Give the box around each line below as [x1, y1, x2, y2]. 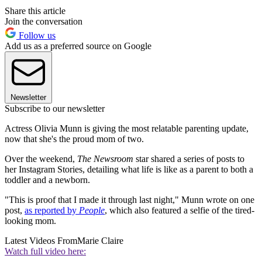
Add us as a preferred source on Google [5, 40, 151, 51]
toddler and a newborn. [5, 174, 90, 185]
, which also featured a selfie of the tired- [105, 205, 254, 215]
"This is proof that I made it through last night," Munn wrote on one [5, 194, 254, 205]
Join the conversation [5, 16, 82, 26]
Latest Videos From [5, 235, 77, 246]
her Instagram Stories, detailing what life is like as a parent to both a [5, 164, 253, 174]
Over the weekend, [5, 153, 77, 164]
